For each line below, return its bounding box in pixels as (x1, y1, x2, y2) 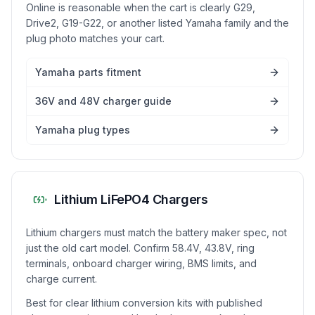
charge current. (26, 273, 97, 285)
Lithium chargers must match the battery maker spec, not (26, 226, 287, 238)
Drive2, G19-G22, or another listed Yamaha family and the (26, 17, 289, 29)
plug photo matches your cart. (26, 32, 165, 44)
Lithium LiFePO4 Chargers (54, 192, 208, 207)
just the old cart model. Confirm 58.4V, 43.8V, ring (26, 242, 255, 254)
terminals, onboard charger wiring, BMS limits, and (26, 257, 257, 269)
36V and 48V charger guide (35, 95, 172, 107)
